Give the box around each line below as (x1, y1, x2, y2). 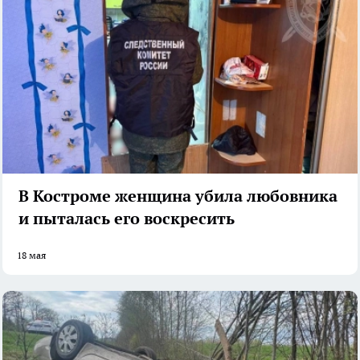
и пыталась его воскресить (18, 208, 235, 230)
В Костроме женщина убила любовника (18, 186, 337, 207)
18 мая (17, 249, 46, 262)
